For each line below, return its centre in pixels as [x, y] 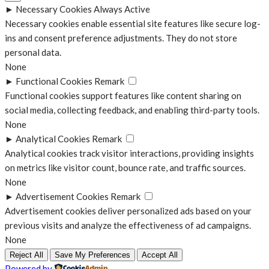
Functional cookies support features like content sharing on [123, 95]
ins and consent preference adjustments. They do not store [121, 38]
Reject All [26, 255]
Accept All [160, 255]
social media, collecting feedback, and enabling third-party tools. [132, 110]
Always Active [122, 9]
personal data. [33, 52]
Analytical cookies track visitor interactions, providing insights [129, 153]
